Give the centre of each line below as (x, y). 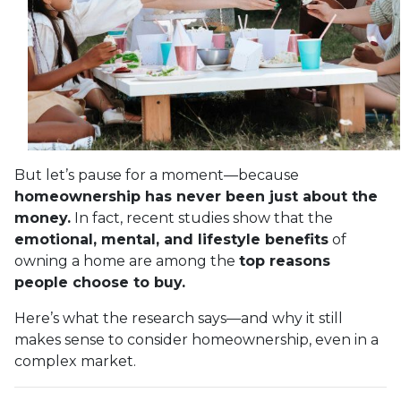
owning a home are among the (127, 260)
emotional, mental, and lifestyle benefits (171, 239)
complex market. (75, 361)
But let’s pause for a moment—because (157, 175)
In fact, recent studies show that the (202, 218)
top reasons (285, 260)
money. (43, 218)
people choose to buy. (100, 282)
